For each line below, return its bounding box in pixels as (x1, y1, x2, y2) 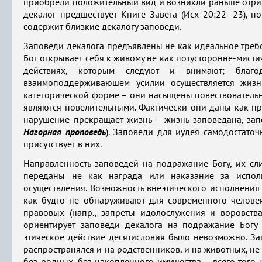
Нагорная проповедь (23, 128, 106, 137)
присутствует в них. (23, 140, 102, 150)
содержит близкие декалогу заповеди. (23, 23, 182, 32)
